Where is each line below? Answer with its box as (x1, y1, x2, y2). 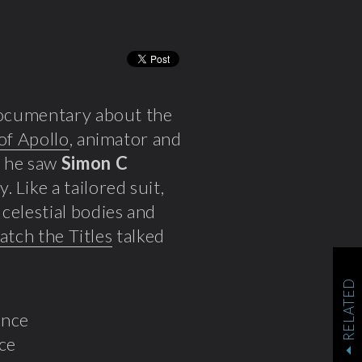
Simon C (61, 152, 128, 174)
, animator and (69, 128, 182, 149)
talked (112, 225, 165, 246)
